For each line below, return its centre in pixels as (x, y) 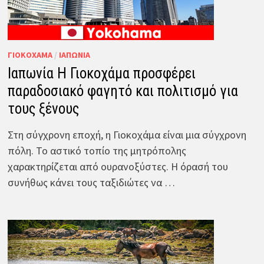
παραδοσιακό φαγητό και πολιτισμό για (123, 91)
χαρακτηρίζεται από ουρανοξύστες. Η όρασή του (118, 166)
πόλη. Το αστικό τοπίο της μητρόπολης (97, 150)
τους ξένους (43, 108)
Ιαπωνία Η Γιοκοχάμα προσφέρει (101, 73)
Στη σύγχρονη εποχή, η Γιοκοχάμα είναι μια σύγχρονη (127, 134)
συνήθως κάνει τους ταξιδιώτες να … (91, 182)
